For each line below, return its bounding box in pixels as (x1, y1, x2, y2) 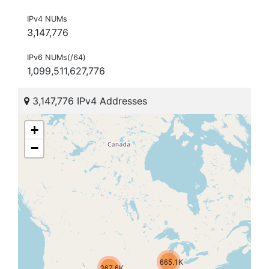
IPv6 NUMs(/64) (27, 53, 86, 62)
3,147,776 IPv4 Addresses (29, 95, 147, 107)
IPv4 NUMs (27, 14, 67, 24)
